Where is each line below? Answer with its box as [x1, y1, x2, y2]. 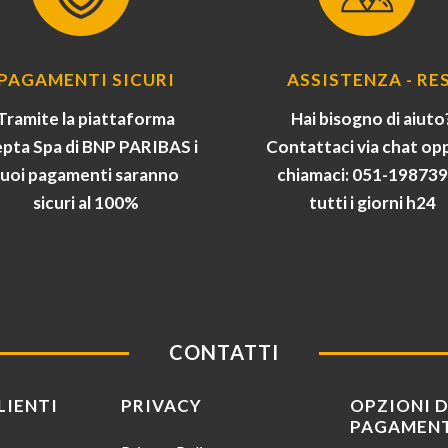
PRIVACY [121, 394, 203, 416]
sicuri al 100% [32, 191, 139, 213]
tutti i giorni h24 [308, 191, 436, 213]
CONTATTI [169, 339, 279, 364]
